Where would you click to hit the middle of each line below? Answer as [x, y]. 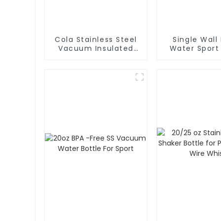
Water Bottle [96, 57]
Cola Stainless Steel [96, 39]
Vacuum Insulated [96, 48]
